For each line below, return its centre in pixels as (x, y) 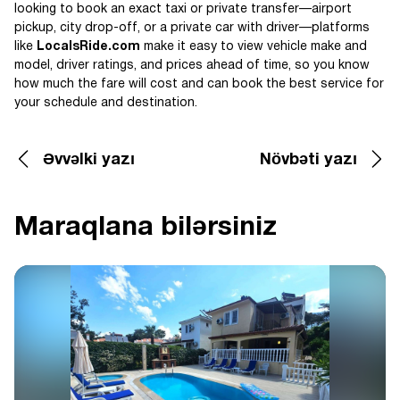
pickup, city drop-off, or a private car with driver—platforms (192, 28)
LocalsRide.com (88, 47)
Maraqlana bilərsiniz (146, 228)
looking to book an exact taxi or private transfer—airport (183, 9)
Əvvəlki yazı (89, 160)
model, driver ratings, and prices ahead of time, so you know (192, 66)
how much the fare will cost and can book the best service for (199, 84)
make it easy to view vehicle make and (254, 47)
